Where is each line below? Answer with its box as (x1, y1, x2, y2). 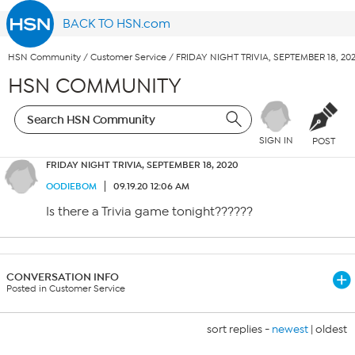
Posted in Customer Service (6, 283, 125, 294)
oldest (315, 323, 347, 336)
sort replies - (207, 323, 272, 336)
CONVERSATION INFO (6, 270, 119, 284)
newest (272, 323, 308, 336)
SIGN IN (258, 135, 293, 147)
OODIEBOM (46, 181, 97, 192)
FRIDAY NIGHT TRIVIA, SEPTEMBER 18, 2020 (46, 159, 239, 170)
